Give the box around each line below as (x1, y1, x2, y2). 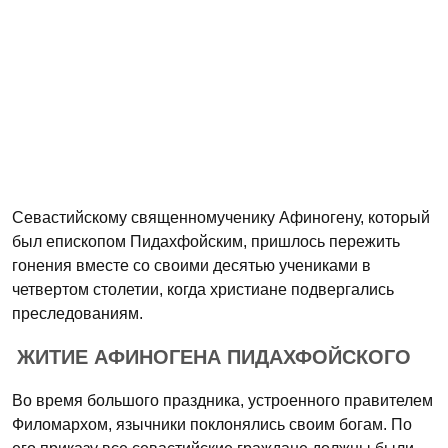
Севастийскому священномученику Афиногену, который (12, 209, 430, 226)
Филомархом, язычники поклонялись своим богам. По (12, 416, 412, 433)
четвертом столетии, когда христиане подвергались (12, 281, 394, 298)
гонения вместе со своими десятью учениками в (12, 257, 371, 274)
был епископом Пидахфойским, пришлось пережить (12, 233, 400, 250)
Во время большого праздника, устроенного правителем (12, 392, 433, 409)
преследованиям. (12, 305, 143, 322)
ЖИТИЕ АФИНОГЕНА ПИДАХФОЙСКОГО (17, 346, 411, 368)
